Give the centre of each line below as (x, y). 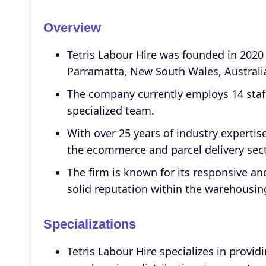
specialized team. (110, 110)
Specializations (89, 224)
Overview (72, 28)
